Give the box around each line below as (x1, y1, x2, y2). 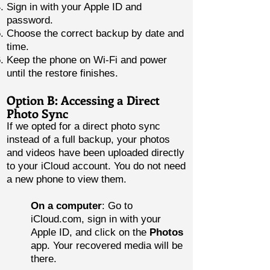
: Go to (102, 200, 133, 212)
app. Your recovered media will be (31, 240, 183, 251)
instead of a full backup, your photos (7, 134, 170, 145)
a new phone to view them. (7, 174, 127, 185)
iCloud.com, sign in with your (31, 213, 161, 225)
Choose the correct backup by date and (7, 28, 184, 39)
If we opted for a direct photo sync (7, 121, 160, 132)
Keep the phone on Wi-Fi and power (7, 54, 167, 66)
